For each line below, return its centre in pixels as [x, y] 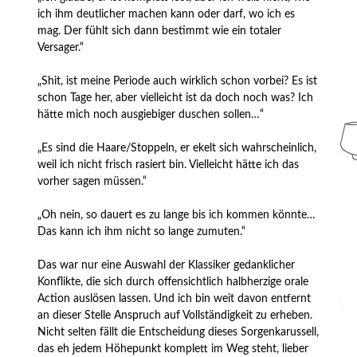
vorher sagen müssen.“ [92, 181]
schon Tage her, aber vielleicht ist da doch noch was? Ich [176, 98]
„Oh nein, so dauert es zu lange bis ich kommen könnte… [177, 215]
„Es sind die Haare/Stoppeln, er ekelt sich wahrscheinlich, [177, 148]
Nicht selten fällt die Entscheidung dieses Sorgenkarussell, [178, 332]
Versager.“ [61, 47]
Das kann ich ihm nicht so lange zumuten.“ [142, 231]
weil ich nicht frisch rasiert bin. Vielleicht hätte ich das [169, 165]
